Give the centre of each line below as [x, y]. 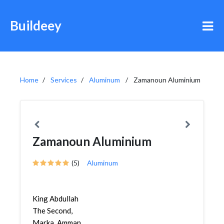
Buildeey [36, 25]
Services [64, 80]
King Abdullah [55, 198]
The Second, [52, 210]
